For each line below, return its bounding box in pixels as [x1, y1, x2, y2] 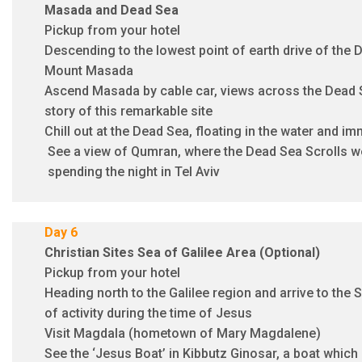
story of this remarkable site [44, 103, 213, 119]
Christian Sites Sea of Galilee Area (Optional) [44, 244, 320, 260]
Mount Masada [44, 62, 133, 78]
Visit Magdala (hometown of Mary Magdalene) [44, 325, 321, 341]
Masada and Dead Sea [44, 2, 179, 18]
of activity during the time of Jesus [44, 305, 252, 321]
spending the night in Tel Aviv [44, 163, 220, 179]
